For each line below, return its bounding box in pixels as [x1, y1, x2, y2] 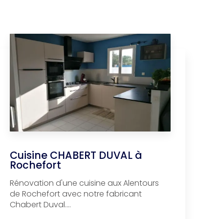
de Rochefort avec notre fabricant [10, 188, 142, 199]
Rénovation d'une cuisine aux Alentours [10, 177, 159, 189]
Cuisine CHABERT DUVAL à [10, 148, 143, 162]
